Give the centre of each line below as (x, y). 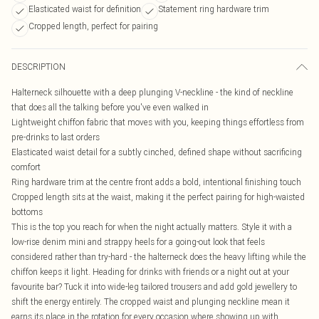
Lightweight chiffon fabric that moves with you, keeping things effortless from (158, 122)
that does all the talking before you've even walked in (110, 107)
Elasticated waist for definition (85, 9)
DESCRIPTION (38, 67)
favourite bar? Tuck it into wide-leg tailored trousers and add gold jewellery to (154, 287)
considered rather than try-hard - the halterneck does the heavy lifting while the (159, 257)
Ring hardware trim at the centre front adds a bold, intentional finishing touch (156, 182)
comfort (26, 167)
